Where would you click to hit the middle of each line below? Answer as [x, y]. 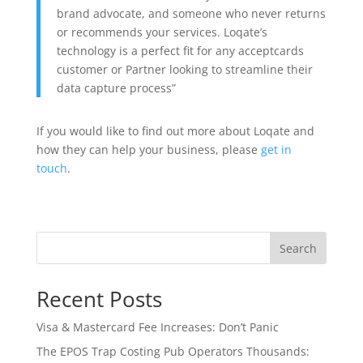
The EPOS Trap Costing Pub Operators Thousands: [173, 351]
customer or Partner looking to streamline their [184, 69]
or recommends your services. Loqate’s [162, 32]
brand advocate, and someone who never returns [191, 13]
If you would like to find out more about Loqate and [175, 131]
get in [276, 149]
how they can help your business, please [148, 149]
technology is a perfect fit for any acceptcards [180, 51]
